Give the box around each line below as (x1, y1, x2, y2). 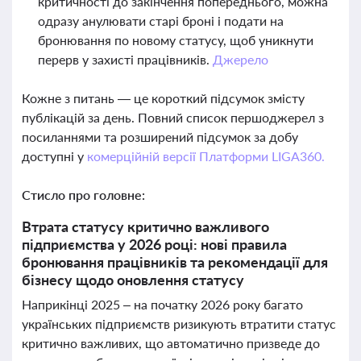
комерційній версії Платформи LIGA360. (86, 148, 325, 164)
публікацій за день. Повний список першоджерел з (22, 110, 324, 125)
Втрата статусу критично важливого (22, 218, 269, 235)
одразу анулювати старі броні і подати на (38, 13, 284, 28)
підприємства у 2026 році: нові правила (22, 235, 287, 253)
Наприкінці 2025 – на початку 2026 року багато (22, 297, 303, 312)
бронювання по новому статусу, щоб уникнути (38, 32, 313, 48)
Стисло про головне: (22, 187, 145, 202)
